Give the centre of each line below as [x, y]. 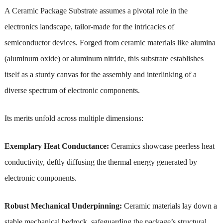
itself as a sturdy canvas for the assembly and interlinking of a [100, 74]
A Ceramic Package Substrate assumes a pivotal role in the [96, 10]
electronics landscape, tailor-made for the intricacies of [89, 26]
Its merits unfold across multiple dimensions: [74, 118]
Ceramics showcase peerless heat [163, 146]
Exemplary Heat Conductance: [57, 146]
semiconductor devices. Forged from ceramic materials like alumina [110, 42]
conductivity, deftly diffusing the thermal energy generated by [101, 162]
